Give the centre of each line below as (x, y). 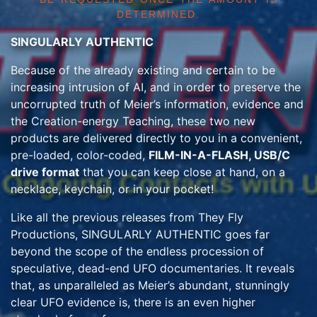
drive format (45, 172)
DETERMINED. (158, 14)
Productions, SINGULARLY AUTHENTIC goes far (140, 234)
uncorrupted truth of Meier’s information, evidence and (157, 104)
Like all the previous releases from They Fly (127, 217)
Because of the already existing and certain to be (143, 70)
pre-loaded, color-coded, (80, 155)
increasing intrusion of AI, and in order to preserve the (156, 87)
